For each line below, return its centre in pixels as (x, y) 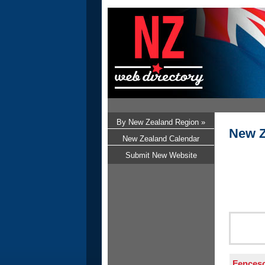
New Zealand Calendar (161, 139)
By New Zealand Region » (161, 122)
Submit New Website (161, 155)
